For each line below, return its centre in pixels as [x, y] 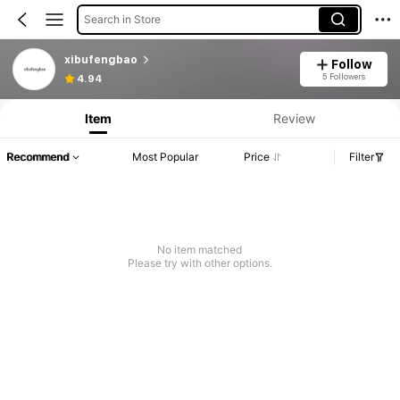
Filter [362, 157]
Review [294, 118]
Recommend [37, 157]
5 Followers [343, 76]
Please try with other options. [200, 263]
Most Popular [165, 157]
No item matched [200, 250]
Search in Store [122, 19]
